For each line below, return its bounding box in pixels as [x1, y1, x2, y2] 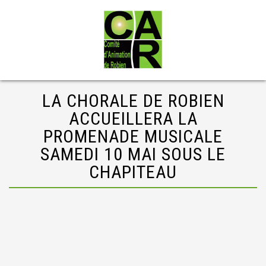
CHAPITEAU [89, 161, 177, 182]
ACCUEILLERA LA [68, 108, 198, 129]
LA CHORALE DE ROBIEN [42, 90, 224, 111]
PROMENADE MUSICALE [43, 126, 223, 147]
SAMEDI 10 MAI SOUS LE [40, 144, 226, 164]
